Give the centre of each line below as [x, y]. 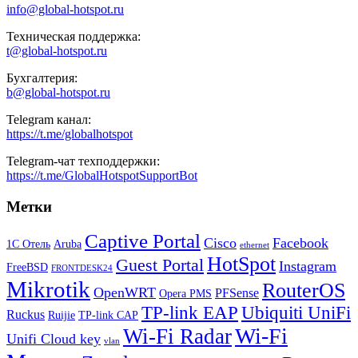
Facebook [300, 243]
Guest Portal [160, 266]
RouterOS [304, 291]
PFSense [237, 293]
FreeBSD [27, 268]
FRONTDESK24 [82, 268]
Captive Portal [143, 241]
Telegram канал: [49, 119]
